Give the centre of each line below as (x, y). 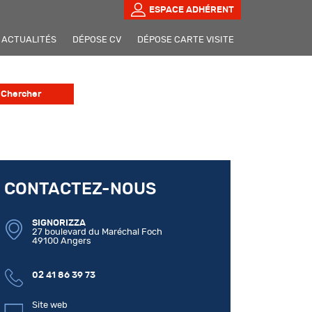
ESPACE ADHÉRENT (192, 9)
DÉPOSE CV (97, 40)
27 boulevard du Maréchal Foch (97, 232)
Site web (50, 305)
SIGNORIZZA (59, 223)
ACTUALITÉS (29, 40)
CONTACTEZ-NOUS (80, 189)
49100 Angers (62, 241)
